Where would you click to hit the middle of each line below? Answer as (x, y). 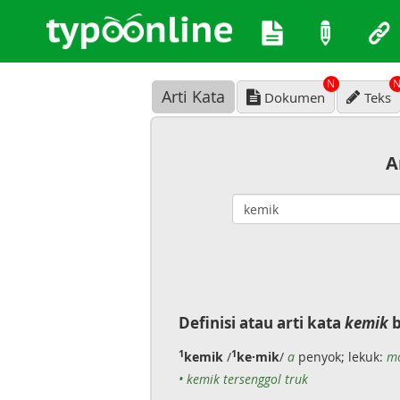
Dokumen (294, 97)
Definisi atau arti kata (261, 323)
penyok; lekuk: (340, 357)
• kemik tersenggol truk (243, 379)
